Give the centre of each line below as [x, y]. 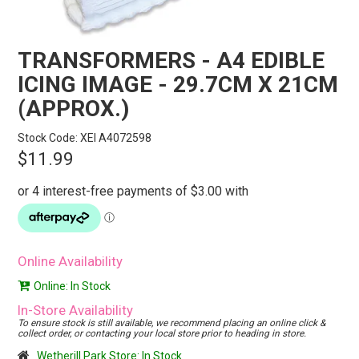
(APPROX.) [74, 109]
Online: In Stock [73, 286]
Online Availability [71, 262]
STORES [179, 10]
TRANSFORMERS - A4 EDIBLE [171, 61]
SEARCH [179, 46]
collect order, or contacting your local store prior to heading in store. [162, 334]
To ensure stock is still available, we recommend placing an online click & [172, 323]
